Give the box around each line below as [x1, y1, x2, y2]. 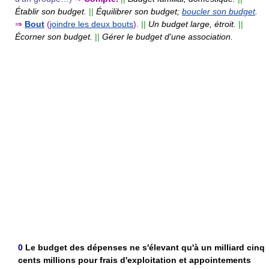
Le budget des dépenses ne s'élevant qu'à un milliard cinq [25, 242, 265, 252]
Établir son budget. [15, 6, 86, 16]
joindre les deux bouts [50, 19, 133, 29]
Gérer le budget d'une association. [102, 31, 233, 41]
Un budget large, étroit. [148, 19, 236, 29]
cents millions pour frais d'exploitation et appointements [18, 255, 251, 265]
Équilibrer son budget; [96, 6, 182, 16]
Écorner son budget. [15, 31, 92, 41]
